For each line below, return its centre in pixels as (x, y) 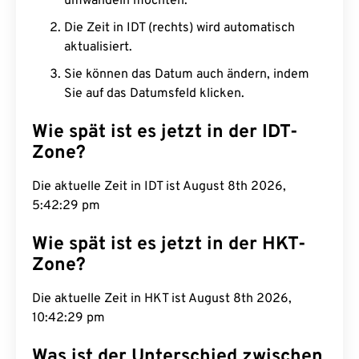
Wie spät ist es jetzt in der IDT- (165, 133)
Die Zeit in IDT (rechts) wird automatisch (179, 28)
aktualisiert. (98, 47)
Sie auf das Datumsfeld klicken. (154, 94)
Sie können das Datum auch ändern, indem (187, 75)
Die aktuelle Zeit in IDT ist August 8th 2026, (159, 187)
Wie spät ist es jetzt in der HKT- (169, 245)
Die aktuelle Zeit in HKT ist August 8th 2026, (162, 299)
